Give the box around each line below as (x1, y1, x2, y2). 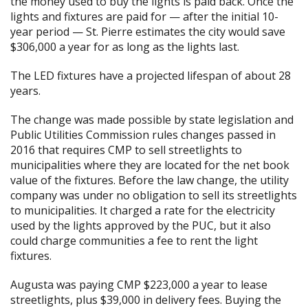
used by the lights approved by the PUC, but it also (10, 218, 271, 233)
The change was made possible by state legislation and (10, 112, 294, 127)
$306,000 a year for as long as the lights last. (10, 39, 239, 54)
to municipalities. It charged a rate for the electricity (10, 203, 275, 218)
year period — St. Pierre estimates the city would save (10, 24, 285, 39)
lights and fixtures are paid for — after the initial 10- (10, 9, 278, 24)
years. (10, 83, 41, 98)
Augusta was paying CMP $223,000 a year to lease (10, 277, 267, 292)
